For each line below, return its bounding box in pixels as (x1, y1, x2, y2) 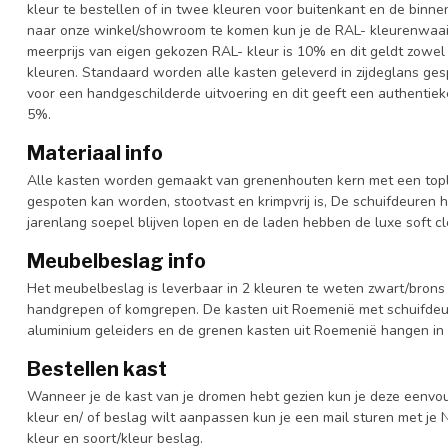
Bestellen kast (27, 356, 167, 381)
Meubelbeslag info (27, 248, 206, 273)
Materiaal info (27, 141, 163, 166)
